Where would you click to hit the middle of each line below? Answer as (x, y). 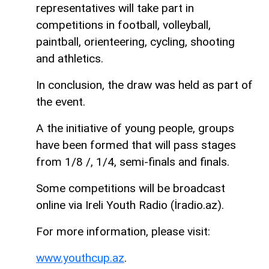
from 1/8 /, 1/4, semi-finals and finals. (133, 162)
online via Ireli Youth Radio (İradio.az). (130, 205)
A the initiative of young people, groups (135, 128)
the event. (61, 101)
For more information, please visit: (123, 231)
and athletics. (70, 58)
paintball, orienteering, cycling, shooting (135, 41)
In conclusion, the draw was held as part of (144, 85)
